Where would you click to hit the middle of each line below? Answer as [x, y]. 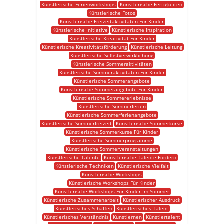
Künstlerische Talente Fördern [140, 157]
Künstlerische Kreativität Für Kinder [112, 38]
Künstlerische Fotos [112, 13]
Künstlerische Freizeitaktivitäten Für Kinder [112, 21]
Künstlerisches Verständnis [76, 217]
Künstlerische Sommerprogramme [112, 140]
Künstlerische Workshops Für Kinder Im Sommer [112, 191]
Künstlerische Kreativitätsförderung [84, 47]
